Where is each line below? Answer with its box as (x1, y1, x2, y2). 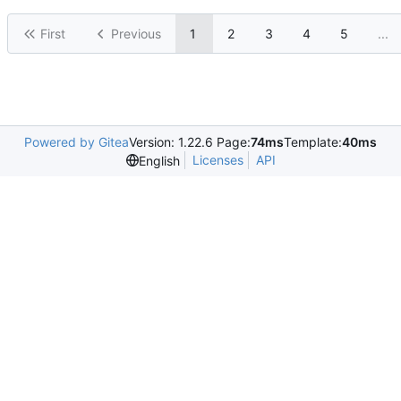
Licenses (192, 152, 243, 168)
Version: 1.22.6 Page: (129, 134, 251, 150)
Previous (111, 26, 161, 42)
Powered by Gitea (24, 134, 129, 150)
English (138, 152, 180, 168)
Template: (284, 134, 342, 150)
